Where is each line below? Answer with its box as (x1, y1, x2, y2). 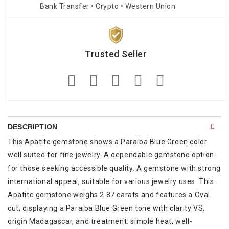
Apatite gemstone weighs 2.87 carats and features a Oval (8, 190, 211, 199)
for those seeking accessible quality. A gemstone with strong (8, 164, 221, 172)
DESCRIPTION (8, 122, 58, 131)
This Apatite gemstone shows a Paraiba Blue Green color (8, 137, 208, 146)
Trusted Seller (85, 48, 147, 59)
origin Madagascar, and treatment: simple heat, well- (8, 217, 193, 225)
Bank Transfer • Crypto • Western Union (34, 2, 175, 10)
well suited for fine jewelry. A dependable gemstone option (8, 150, 214, 159)
